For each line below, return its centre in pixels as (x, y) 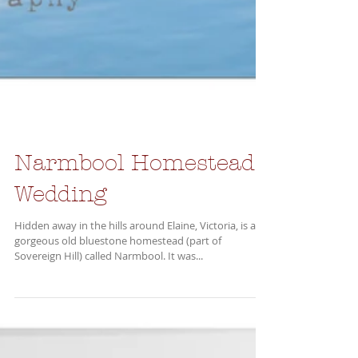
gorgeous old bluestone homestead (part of (118, 293)
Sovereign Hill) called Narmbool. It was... (185, 308)
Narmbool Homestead (135, 216)
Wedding (61, 247)
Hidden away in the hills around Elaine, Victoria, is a (135, 278)
